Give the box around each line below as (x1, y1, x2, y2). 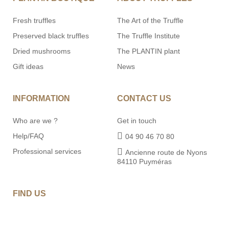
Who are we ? (13, 116, 58, 125)
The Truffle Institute (117, 31, 180, 40)
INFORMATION (13, 94, 70, 103)
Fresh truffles (13, 16, 56, 25)
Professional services (13, 147, 81, 155)
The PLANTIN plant (117, 47, 180, 55)
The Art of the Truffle (117, 16, 184, 25)
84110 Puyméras (117, 157, 172, 166)
